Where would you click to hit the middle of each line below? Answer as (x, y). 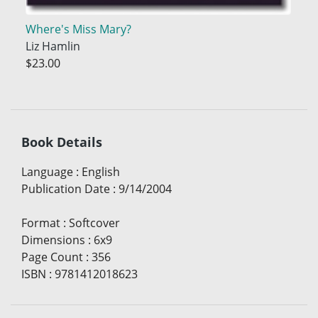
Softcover (94, 223)
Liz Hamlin (53, 46)
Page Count (52, 257)
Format (41, 223)
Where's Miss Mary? (78, 29)
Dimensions (53, 240)
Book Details (62, 142)
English (101, 172)
